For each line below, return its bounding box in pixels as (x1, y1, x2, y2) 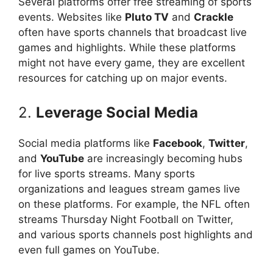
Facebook (153, 136, 202, 149)
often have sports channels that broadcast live (18, 26, 247, 38)
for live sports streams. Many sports (18, 167, 195, 180)
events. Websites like (18, 11, 125, 23)
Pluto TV (125, 11, 169, 23)
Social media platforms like (18, 136, 153, 149)
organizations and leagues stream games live (18, 182, 240, 195)
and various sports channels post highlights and (18, 228, 253, 241)
